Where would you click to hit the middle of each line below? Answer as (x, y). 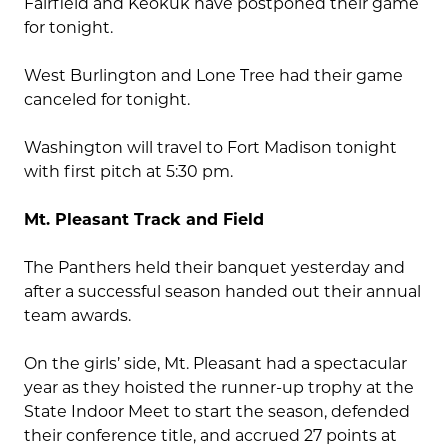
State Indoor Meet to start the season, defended (217, 412)
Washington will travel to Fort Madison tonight (210, 148)
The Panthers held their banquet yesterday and (214, 268)
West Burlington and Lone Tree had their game (213, 76)
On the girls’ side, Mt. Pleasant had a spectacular (215, 364)
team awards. (77, 316)
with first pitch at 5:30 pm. (128, 172)
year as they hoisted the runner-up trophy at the (219, 388)
